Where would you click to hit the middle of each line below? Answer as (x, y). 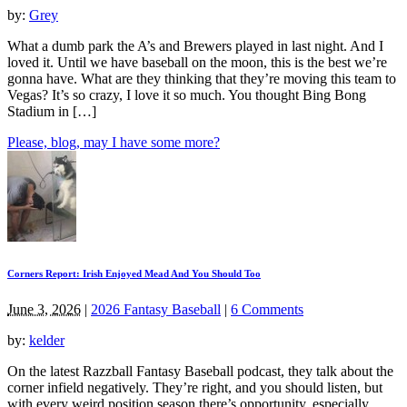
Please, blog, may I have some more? (114, 142)
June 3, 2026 (44, 309)
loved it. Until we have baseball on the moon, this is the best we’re (197, 62)
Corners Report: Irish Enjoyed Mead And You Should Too (134, 273)
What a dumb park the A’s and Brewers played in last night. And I (195, 45)
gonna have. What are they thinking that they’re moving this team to (202, 78)
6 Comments (267, 309)
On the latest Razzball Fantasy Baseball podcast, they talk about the (200, 371)
